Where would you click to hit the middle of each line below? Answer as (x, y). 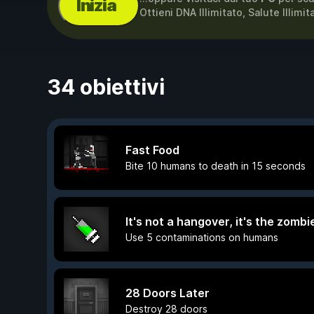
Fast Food (152, 150)
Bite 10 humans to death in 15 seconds (216, 166)
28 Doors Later (168, 293)
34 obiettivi (106, 87)
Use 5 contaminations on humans (202, 237)
